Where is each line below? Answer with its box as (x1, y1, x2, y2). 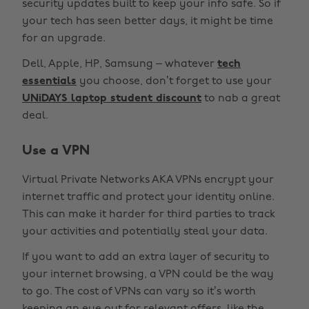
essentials (22, 76, 77, 87)
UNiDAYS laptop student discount (22, 93, 201, 104)
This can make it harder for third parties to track (22, 209, 275, 220)
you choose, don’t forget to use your (77, 76, 272, 87)
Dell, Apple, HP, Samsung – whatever (22, 59, 217, 70)
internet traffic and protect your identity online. (22, 192, 275, 203)
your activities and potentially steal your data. (22, 226, 268, 237)
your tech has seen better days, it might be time (22, 16, 273, 27)
